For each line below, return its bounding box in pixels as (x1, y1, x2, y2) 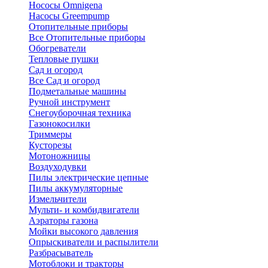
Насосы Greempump (29, 11, 109, 21)
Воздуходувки (29, 162, 87, 172)
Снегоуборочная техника (29, 108, 131, 118)
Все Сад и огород (29, 75, 100, 86)
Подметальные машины (29, 86, 126, 96)
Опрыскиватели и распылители (29, 237, 159, 247)
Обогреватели (29, 43, 86, 53)
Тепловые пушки (29, 54, 99, 64)
